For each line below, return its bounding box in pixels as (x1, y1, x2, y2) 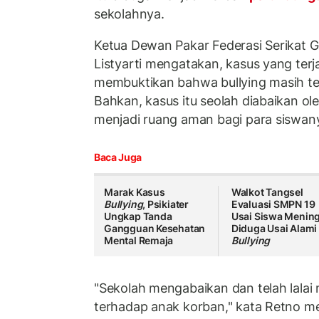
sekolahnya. (94, 6, 164, 22)
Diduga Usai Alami (231, 222, 318, 235)
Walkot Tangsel (231, 186, 303, 199)
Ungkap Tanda (104, 210, 172, 223)
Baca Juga (94, 151, 142, 164)
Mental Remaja (104, 234, 174, 247)
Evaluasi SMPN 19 (231, 198, 315, 211)
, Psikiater (142, 198, 189, 211)
